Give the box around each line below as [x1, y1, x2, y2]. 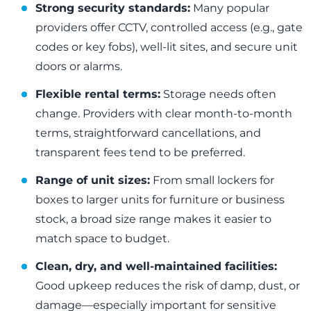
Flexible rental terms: [35, 87, 161, 101]
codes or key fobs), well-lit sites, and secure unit [35, 40, 299, 54]
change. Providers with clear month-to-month [35, 107, 293, 121]
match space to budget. [35, 232, 170, 246]
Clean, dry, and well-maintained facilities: [35, 260, 278, 274]
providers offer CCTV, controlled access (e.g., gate [35, 21, 303, 35]
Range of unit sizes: [35, 174, 151, 187]
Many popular [190, 1, 270, 15]
